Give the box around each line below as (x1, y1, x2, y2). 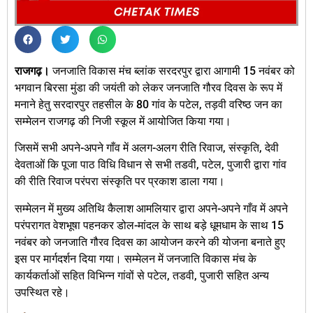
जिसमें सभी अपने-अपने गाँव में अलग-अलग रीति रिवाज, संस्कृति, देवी (15, 141, 279, 155)
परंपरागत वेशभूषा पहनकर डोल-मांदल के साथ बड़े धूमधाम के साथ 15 (15, 218, 284, 232)
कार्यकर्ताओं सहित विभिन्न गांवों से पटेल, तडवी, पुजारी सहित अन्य (15, 268, 269, 282)
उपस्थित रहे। (15, 285, 70, 299)
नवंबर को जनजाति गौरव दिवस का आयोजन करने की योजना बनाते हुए (15, 235, 285, 249)
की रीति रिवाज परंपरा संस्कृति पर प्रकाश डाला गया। (15, 175, 225, 189)
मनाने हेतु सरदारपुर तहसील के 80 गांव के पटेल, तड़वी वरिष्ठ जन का (15, 97, 282, 111)
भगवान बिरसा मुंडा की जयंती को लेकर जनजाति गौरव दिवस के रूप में (15, 80, 282, 94)
